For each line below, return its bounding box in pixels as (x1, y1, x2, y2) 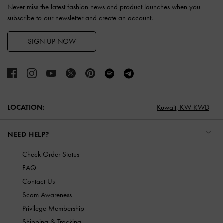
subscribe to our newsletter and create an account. (7, 13, 153, 22)
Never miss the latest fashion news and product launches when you (7, 2, 200, 11)
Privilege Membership (22, 204, 84, 213)
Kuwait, (157, 102, 178, 111)
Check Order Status (22, 150, 79, 159)
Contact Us (22, 177, 55, 186)
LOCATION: (7, 102, 45, 111)
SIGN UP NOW (28, 36, 76, 46)
